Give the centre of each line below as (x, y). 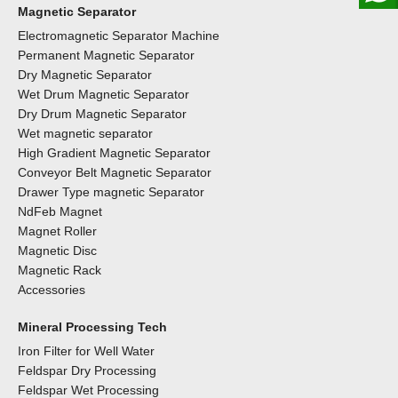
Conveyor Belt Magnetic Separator (115, 172)
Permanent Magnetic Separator (106, 55)
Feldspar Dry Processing (87, 370)
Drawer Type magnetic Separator (111, 192)
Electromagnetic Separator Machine (119, 36)
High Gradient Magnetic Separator (114, 153)
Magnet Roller (57, 231)
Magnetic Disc (57, 251)
